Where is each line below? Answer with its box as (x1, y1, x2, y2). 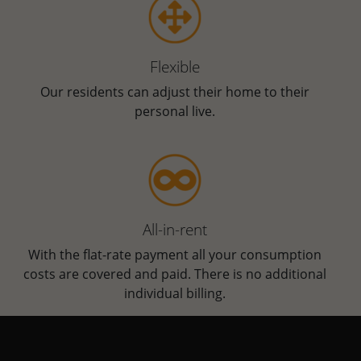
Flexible (150, 56, 201, 78)
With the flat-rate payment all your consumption (28, 246, 322, 264)
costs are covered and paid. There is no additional (23, 265, 327, 284)
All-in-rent (143, 218, 208, 241)
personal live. (135, 102, 216, 121)
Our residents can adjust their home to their (40, 83, 310, 102)
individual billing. (124, 284, 226, 303)
